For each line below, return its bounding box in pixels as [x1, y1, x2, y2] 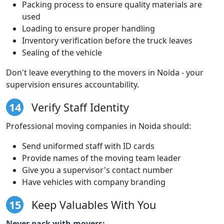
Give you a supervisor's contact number [22, 164, 173, 175]
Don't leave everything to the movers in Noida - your [6, 66, 203, 78]
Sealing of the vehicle [22, 46, 102, 58]
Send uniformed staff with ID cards [22, 140, 154, 151]
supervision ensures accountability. [6, 78, 139, 90]
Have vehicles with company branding [22, 176, 165, 187]
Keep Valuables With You [28, 197, 156, 212]
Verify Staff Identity [28, 99, 129, 114]
